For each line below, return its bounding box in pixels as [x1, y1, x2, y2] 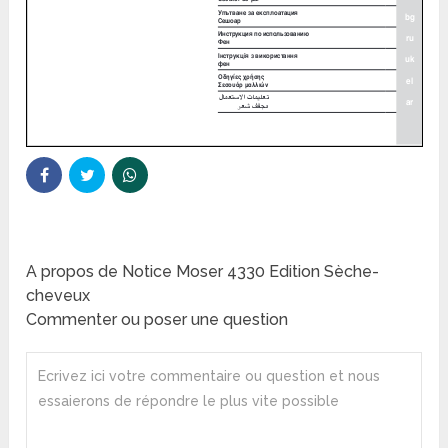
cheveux [26, 285, 91, 305]
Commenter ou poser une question [26, 309, 289, 329]
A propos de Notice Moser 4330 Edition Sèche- [26, 261, 380, 281]
